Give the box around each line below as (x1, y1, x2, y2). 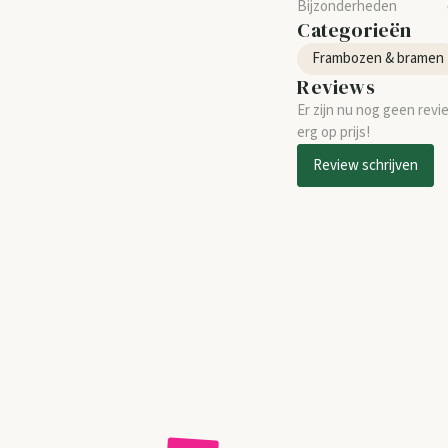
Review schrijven (313, 155, 419, 176)
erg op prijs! (297, 122, 371, 143)
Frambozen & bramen (312, 48, 445, 69)
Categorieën (297, 16, 412, 44)
